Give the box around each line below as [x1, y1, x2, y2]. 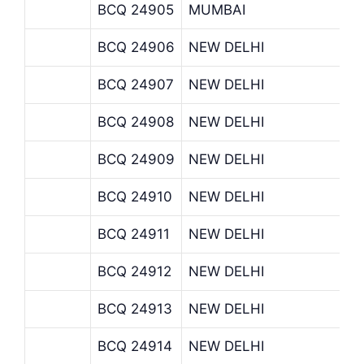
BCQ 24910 [97, 188, 172, 205]
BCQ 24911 [97, 225, 170, 242]
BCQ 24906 [97, 38, 175, 55]
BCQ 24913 [97, 300, 172, 317]
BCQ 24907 [97, 76, 174, 93]
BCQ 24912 [97, 262, 171, 279]
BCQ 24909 [97, 150, 175, 167]
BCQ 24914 [97, 337, 172, 354]
